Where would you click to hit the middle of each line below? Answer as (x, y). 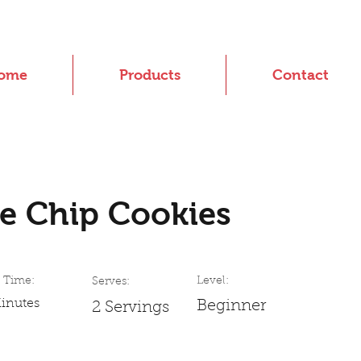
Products (149, 75)
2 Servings (131, 308)
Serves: (111, 282)
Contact (300, 75)
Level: (213, 282)
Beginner (231, 307)
